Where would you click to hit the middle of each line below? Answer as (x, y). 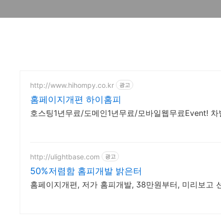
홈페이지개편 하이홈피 (76, 99)
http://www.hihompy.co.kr (72, 85)
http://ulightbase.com (65, 156)
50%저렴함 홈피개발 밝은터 (86, 171)
